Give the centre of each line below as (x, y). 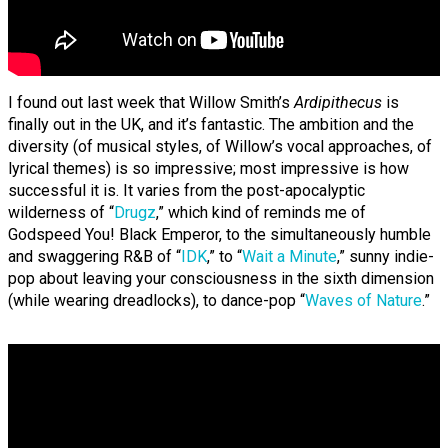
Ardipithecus (338, 103)
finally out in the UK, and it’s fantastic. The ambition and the (211, 125)
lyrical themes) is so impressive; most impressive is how (208, 169)
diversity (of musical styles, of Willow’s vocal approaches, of (220, 147)
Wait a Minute (289, 257)
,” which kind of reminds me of (261, 213)
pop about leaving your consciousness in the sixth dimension (221, 279)
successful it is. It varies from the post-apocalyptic (186, 191)
